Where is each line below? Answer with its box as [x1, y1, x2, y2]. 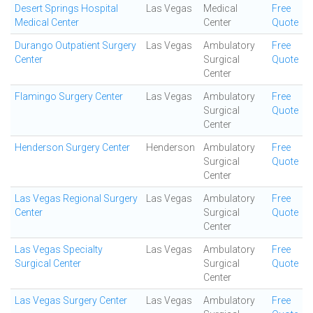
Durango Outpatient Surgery [15, 40, 136, 51]
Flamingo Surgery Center [15, 91, 123, 102]
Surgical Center [15, 258, 81, 269]
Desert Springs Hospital [15, 3, 118, 14]
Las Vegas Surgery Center [15, 295, 127, 306]
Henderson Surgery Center [15, 142, 130, 153]
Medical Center [15, 17, 79, 28]
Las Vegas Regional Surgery [15, 193, 138, 204]
